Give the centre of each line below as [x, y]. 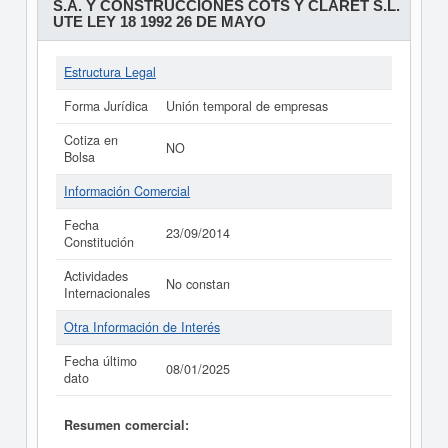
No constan [198, 284]
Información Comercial [127, 191]
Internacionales [107, 293]
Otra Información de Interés [142, 327]
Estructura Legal [110, 72]
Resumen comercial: [126, 424]
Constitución [99, 242]
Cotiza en [91, 140]
